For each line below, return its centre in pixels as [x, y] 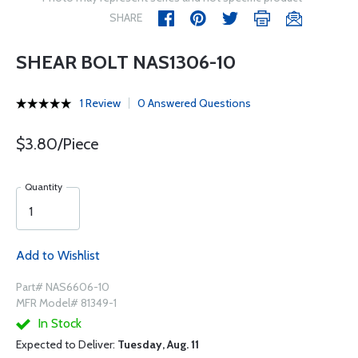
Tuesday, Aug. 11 [158, 344]
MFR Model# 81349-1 [66, 303]
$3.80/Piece [57, 144]
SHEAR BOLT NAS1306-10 [126, 62]
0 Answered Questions [194, 103]
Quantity [44, 187]
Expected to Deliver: [67, 344]
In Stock [58, 323]
